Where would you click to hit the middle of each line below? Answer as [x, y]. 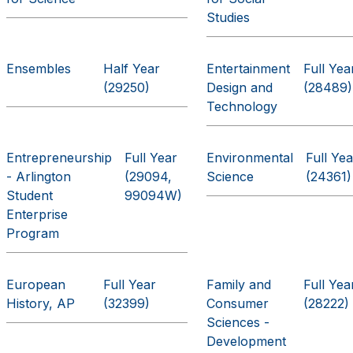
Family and [239, 284]
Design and [240, 87]
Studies [229, 17]
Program [33, 233]
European [36, 284]
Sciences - [238, 322]
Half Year [132, 69]
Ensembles [39, 69]
